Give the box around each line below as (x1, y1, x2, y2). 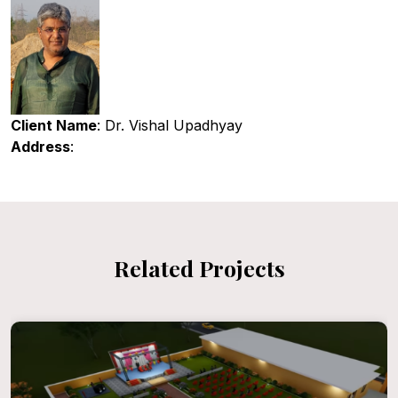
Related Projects (113, 253, 285, 283)
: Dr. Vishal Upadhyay (97, 116, 243, 135)
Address (11, 138, 70, 156)
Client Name (11, 116, 97, 135)
